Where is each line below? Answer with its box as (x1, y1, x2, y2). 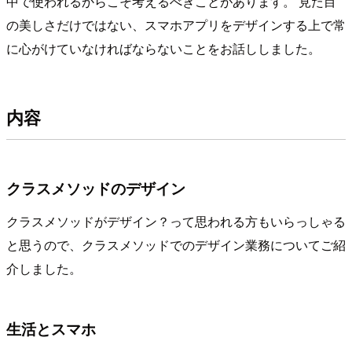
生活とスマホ (6, 317, 96, 339)
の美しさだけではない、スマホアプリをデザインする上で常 (6, 15, 346, 34)
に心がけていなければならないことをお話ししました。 (6, 38, 321, 57)
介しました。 (6, 258, 82, 277)
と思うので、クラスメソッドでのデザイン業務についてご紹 (6, 235, 346, 254)
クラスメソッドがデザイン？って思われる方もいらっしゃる (6, 211, 346, 230)
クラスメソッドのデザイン (6, 176, 185, 199)
